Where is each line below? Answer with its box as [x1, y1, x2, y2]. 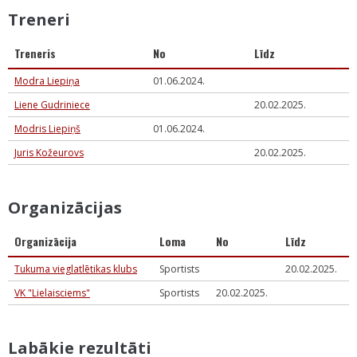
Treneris [14, 45, 56, 61]
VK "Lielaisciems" [14, 286, 90, 300]
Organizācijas [8, 197, 122, 218]
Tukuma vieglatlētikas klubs [14, 262, 137, 276]
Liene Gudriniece [14, 98, 90, 112]
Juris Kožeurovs [14, 146, 84, 159]
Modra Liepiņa [14, 74, 80, 88]
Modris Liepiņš [14, 122, 80, 135]
